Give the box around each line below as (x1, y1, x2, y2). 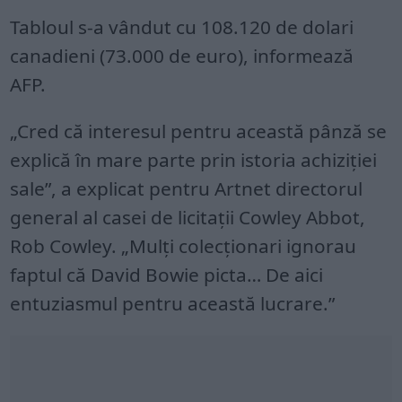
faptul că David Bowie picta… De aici (10, 261, 324, 287)
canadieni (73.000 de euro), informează (10, 42, 354, 68)
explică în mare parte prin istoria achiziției (10, 146, 378, 172)
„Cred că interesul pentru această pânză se (10, 118, 388, 144)
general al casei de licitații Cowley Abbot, (10, 204, 366, 230)
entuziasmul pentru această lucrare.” (10, 290, 336, 316)
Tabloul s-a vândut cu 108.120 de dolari (10, 13, 354, 39)
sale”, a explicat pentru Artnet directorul (10, 175, 363, 201)
